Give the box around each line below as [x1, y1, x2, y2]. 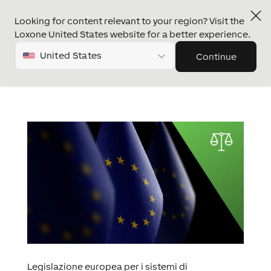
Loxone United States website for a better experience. [15, 29, 250, 39]
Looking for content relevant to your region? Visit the [15, 16, 244, 26]
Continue [195, 51, 237, 62]
